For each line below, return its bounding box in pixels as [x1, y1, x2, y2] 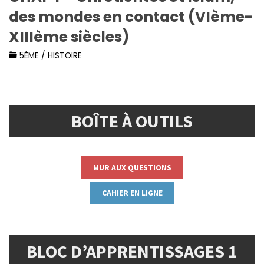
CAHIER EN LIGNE [101, 187, 163, 199]
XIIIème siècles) [9, 27, 130, 48]
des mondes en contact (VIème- [9, 6, 253, 28]
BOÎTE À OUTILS [71, 109, 193, 132]
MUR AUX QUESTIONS [93, 161, 171, 173]
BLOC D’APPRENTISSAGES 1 [27, 240, 237, 263]
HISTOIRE [48, 50, 82, 62]
